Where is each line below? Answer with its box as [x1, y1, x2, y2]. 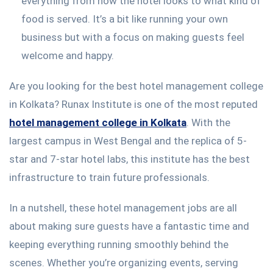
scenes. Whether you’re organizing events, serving [9, 256, 238, 269]
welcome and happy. [21, 49, 114, 62]
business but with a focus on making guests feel [21, 30, 244, 43]
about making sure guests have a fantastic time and [9, 219, 249, 232]
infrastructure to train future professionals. [9, 171, 210, 183]
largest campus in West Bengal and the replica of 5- [9, 134, 247, 147]
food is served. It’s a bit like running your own [21, 12, 228, 25]
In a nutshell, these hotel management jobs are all [9, 201, 237, 214]
